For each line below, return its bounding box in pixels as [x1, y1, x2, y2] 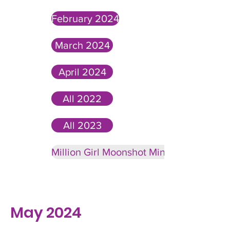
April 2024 [58, 66, 106, 78]
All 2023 [63, 120, 102, 131]
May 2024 [10, 202, 82, 223]
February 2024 [51, 13, 119, 24]
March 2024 [54, 40, 110, 51]
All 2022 [63, 93, 102, 104]
